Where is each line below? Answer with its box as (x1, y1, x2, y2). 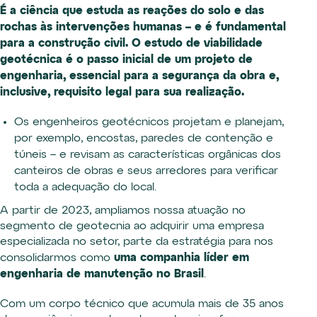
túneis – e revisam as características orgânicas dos (14, 149, 281, 161)
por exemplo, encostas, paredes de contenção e (14, 133, 273, 144)
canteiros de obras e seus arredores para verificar (14, 166, 278, 177)
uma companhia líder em (114, 252, 249, 263)
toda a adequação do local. (14, 182, 156, 193)
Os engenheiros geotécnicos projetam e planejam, (14, 117, 284, 128)
